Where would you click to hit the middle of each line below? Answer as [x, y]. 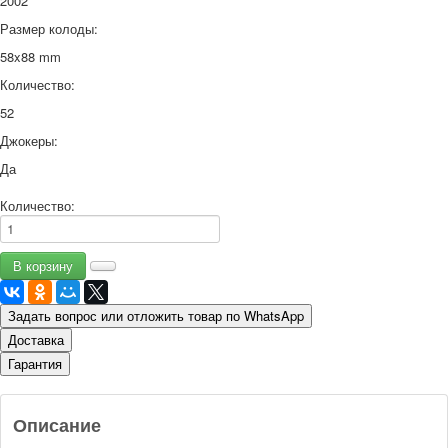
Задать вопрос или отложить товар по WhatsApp [156, 316]
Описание [57, 425]
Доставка [36, 340]
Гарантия [35, 364]
